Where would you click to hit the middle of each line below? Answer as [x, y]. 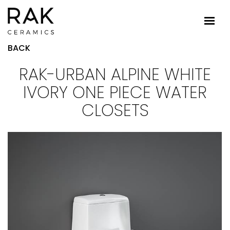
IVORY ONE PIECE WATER [115, 92]
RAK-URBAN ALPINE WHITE [115, 74]
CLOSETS [115, 110]
